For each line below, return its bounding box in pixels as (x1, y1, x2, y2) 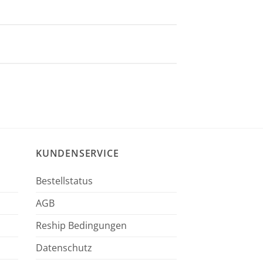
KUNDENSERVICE (36, 146, 119, 160)
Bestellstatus (36, 174, 93, 187)
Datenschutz (36, 241, 92, 254)
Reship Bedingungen (36, 218, 127, 232)
